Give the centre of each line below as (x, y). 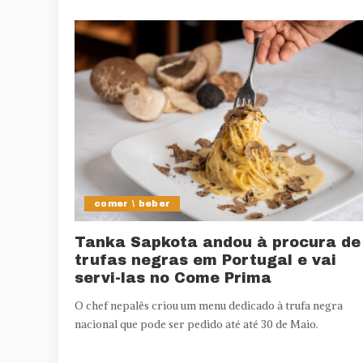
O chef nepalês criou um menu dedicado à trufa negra (209, 305)
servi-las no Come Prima (173, 278)
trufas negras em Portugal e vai (205, 260)
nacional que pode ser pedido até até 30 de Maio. (196, 324)
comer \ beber (132, 203)
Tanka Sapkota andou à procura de (218, 242)
